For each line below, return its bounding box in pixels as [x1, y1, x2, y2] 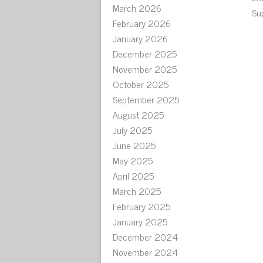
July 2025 [113, 122, 152, 137]
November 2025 [113, 61, 177, 76]
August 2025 [113, 107, 164, 122]
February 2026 [113, 15, 171, 31]
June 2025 [113, 137, 156, 153]
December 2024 [113, 229, 178, 244]
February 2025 [113, 198, 170, 214]
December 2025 [113, 46, 177, 61]
